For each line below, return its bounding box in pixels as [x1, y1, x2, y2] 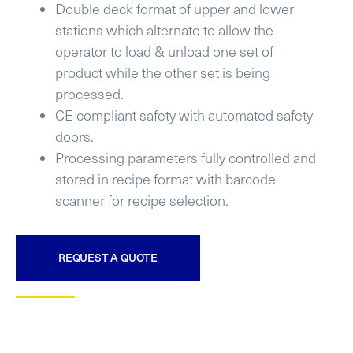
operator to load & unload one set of [55, 41, 273, 61]
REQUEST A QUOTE [58, 249, 158, 265]
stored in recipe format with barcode [55, 169, 276, 188]
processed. [55, 84, 124, 103]
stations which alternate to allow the [55, 20, 273, 39]
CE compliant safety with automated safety [55, 105, 313, 124]
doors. [55, 126, 94, 146]
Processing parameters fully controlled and [55, 147, 316, 167]
